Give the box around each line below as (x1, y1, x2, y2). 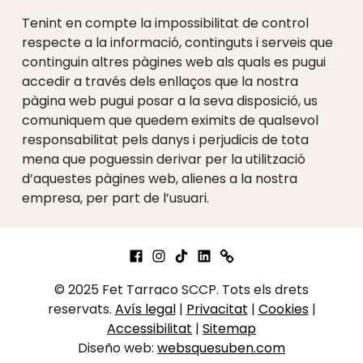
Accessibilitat (107, 319, 192, 338)
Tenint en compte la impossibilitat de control (21, 14, 309, 32)
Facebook (127, 238, 191, 257)
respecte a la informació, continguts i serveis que (21, 33, 333, 52)
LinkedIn (195, 238, 246, 257)
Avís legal (114, 300, 176, 318)
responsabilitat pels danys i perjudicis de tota (21, 130, 309, 149)
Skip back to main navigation (20, 181, 88, 199)
